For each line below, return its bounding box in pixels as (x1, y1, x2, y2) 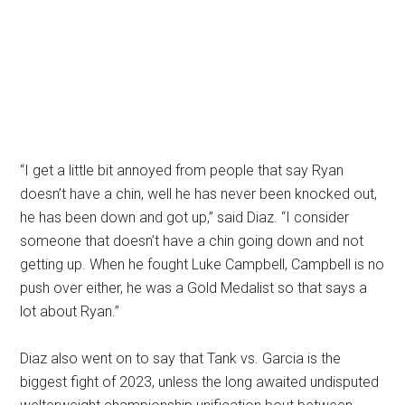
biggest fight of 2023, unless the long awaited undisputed (20, 372, 380, 391)
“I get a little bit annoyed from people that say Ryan (20, 161, 344, 179)
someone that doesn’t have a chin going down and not (20, 231, 364, 250)
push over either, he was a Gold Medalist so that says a (20, 278, 368, 297)
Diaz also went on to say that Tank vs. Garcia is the (20, 349, 342, 367)
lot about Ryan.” (20, 302, 120, 320)
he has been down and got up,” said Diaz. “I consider (20, 208, 350, 226)
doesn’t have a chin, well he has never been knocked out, (20, 184, 378, 202)
